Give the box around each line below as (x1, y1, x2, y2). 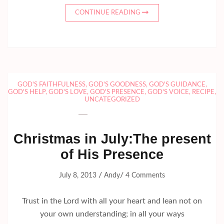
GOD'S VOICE (147, 88, 189, 95)
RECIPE (192, 88, 214, 95)
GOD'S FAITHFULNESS (17, 81, 85, 88)
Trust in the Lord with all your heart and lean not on (22, 196, 202, 205)
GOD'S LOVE (48, 88, 87, 95)
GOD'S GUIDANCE (148, 81, 205, 88)
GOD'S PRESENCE (90, 88, 144, 95)
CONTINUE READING (74, 9, 140, 16)
